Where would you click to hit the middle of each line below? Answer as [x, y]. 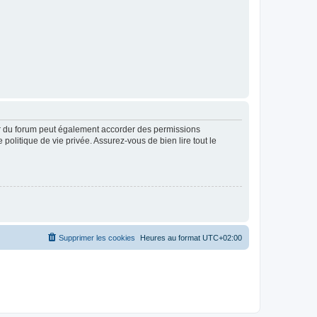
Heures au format [171, 238]
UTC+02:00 [222, 238]
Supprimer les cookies [97, 238]
